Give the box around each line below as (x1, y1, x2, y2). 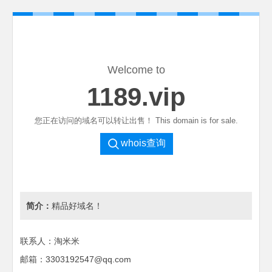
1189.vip (86, 83, 186, 111)
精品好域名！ (52, 201, 103, 211)
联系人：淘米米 (20, 236, 80, 246)
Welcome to (107, 64, 165, 76)
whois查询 (121, 138, 166, 148)
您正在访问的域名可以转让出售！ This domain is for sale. (34, 117, 238, 125)
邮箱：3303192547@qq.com (20, 254, 132, 265)
